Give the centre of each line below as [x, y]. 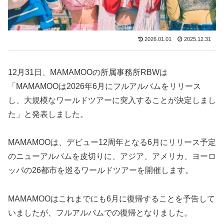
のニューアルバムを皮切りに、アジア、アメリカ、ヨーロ [112, 156]
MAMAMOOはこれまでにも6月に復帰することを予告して [111, 199]
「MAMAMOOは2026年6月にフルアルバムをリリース [104, 86]
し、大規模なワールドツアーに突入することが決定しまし [112, 100]
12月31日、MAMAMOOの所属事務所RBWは [88, 72]
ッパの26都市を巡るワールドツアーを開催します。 [100, 170]
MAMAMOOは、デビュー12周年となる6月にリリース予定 [112, 142]
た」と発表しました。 [48, 114]
